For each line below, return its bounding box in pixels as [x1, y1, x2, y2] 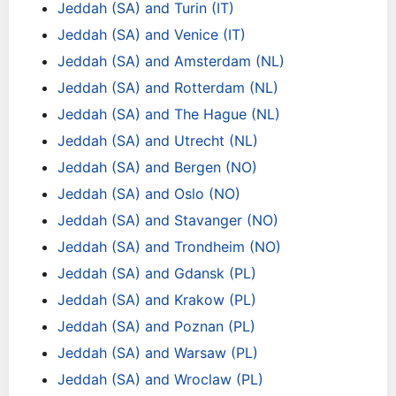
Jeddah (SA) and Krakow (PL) [57, 291, 256, 308]
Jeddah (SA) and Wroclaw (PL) [57, 370, 263, 388]
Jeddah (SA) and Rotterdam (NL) [57, 79, 278, 96]
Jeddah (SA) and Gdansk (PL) [57, 264, 256, 282]
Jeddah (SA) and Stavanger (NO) [57, 211, 278, 229]
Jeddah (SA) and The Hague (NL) [57, 105, 280, 123]
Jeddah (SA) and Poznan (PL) [57, 317, 255, 335]
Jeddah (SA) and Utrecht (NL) [57, 132, 258, 149]
